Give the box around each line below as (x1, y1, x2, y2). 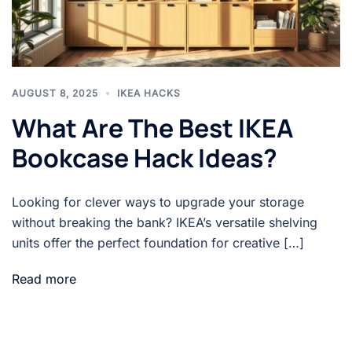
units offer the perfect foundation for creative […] (12, 234, 304, 251)
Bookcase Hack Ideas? (12, 140, 277, 175)
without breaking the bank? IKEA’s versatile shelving (12, 214, 317, 230)
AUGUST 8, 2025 (12, 86, 98, 99)
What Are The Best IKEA (12, 110, 293, 145)
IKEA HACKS (117, 86, 181, 99)
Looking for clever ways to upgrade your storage (12, 193, 304, 210)
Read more (12, 270, 76, 287)
